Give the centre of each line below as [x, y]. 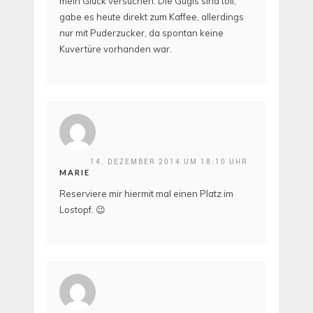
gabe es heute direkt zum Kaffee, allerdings [152, 17]
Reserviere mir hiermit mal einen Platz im [146, 193]
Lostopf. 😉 [82, 209]
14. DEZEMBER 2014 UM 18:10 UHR [169, 161]
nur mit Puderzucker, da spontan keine [141, 33]
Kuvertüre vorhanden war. [116, 49]
